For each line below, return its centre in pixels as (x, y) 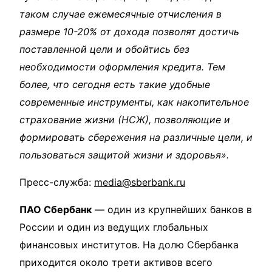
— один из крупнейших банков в (172, 209)
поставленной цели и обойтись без (104, 49)
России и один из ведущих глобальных (114, 227)
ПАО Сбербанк (56, 209)
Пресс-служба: (57, 182)
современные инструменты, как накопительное (134, 102)
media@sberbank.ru (140, 182)
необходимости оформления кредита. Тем (122, 66)
